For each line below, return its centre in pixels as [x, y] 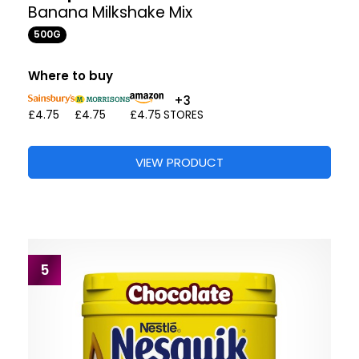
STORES [184, 115]
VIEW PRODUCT [179, 162]
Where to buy [71, 75]
